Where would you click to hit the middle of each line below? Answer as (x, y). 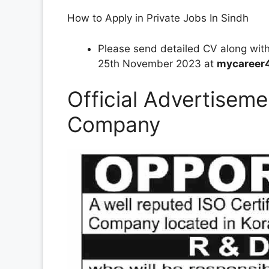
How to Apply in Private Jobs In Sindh (158, 18)
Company (114, 125)
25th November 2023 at (157, 63)
